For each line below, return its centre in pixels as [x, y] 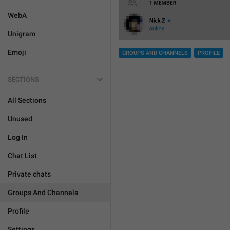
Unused [20, 119]
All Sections [27, 100]
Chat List [22, 156]
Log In [18, 137]
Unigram [22, 34]
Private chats [29, 174]
